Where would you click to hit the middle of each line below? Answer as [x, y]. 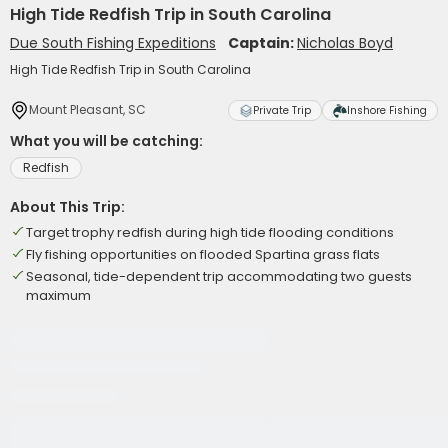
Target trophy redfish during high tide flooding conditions [210, 232]
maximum [58, 295]
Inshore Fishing [387, 110]
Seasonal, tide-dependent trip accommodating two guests [219, 276]
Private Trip [282, 110]
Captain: [262, 43]
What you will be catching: [106, 141]
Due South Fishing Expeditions [113, 43]
